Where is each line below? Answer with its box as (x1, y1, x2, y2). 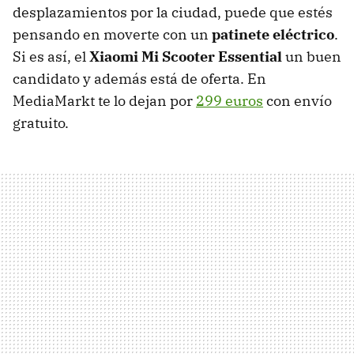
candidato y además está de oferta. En (13, 69, 266, 88)
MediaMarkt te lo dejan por (13, 91, 196, 110)
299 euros (196, 91, 263, 110)
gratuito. (13, 113, 69, 132)
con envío (263, 91, 332, 110)
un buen (282, 47, 341, 66)
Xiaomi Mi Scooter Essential (89, 47, 282, 66)
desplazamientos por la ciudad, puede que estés (13, 2, 333, 21)
